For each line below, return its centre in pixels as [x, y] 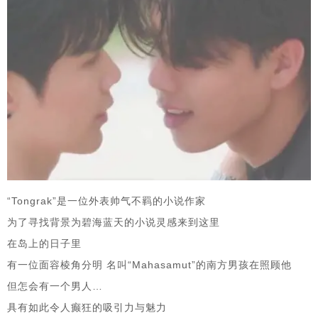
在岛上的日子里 [44, 243]
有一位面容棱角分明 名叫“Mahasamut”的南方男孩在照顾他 [149, 264]
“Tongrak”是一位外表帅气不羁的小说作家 [106, 201]
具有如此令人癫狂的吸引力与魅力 [87, 307]
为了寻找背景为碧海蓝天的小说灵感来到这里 [114, 222]
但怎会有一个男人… [55, 286]
